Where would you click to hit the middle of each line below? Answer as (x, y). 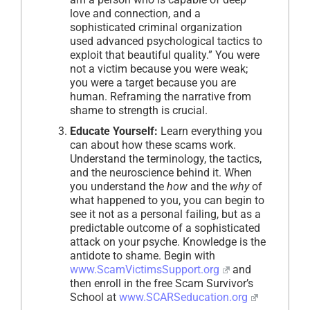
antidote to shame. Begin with (143, 256)
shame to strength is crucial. (139, 111)
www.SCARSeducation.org (183, 298)
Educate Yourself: (114, 131)
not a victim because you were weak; (159, 69)
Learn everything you (210, 131)
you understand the (118, 187)
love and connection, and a (135, 14)
